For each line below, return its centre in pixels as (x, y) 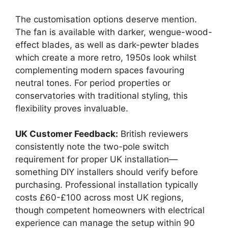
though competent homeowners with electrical (110, 210)
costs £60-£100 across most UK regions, (99, 198)
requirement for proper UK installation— (96, 160)
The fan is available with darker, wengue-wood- (114, 32)
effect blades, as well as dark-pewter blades (107, 45)
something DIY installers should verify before (107, 172)
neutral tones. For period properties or (93, 83)
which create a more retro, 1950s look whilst (106, 57)
